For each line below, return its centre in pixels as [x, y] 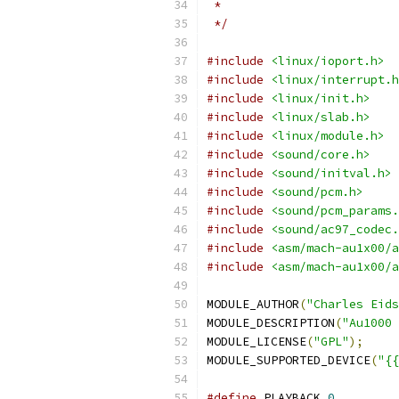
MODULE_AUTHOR [253, 304]
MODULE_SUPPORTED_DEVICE [289, 360]
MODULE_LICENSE [256, 342]
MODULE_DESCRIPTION [271, 323]
